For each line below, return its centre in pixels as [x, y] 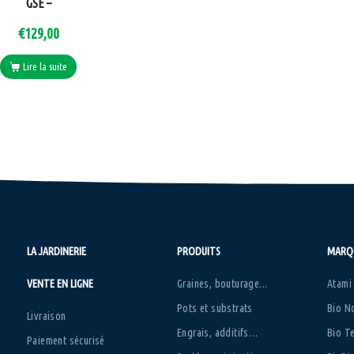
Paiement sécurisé [66, 340]
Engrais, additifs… [217, 332]
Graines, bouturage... [222, 283]
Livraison [46, 316]
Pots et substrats [215, 308]
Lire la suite [45, 67]
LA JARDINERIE [56, 251]
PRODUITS [198, 251]
